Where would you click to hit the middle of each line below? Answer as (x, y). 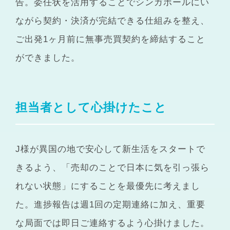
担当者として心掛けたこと (91, 107)
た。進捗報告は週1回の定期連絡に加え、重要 (111, 204)
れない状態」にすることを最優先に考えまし (108, 186)
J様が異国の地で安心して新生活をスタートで (111, 149)
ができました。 (48, 57)
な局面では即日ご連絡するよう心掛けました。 (113, 223)
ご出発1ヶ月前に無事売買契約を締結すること (111, 39)
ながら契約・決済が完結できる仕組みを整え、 (113, 21)
